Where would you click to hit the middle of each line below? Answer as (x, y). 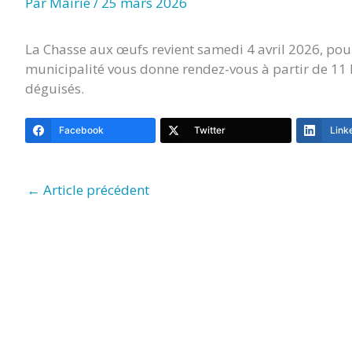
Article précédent (95, 189)
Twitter (210, 130)
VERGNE (170, 40)
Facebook (81, 130)
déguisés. (55, 88)
